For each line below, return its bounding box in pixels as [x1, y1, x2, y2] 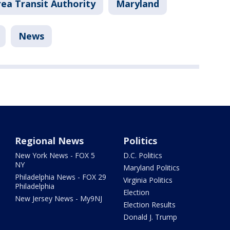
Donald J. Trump [123, 212, 177, 222]
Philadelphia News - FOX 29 [15, 172, 107, 182]
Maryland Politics [123, 163, 180, 172]
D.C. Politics [123, 150, 162, 160]
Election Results [123, 200, 176, 209]
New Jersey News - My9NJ [15, 194, 103, 203]
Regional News [15, 135, 84, 147]
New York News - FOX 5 [15, 150, 95, 160]
